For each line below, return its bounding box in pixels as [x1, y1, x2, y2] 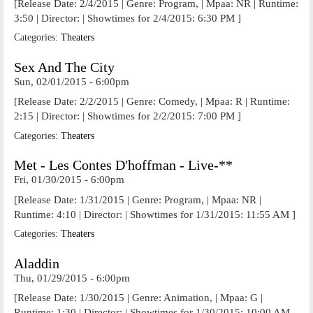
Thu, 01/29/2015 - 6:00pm [14, 272, 130, 284]
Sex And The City [14, 59, 115, 75]
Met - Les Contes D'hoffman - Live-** [14, 158, 233, 173]
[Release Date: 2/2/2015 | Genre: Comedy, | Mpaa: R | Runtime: [14, 96, 290, 107]
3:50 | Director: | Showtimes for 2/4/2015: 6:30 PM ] [14, 12, 241, 24]
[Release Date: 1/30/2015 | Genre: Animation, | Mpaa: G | [14, 292, 263, 303]
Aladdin [14, 256, 59, 271]
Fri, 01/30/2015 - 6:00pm [14, 174, 124, 185]
